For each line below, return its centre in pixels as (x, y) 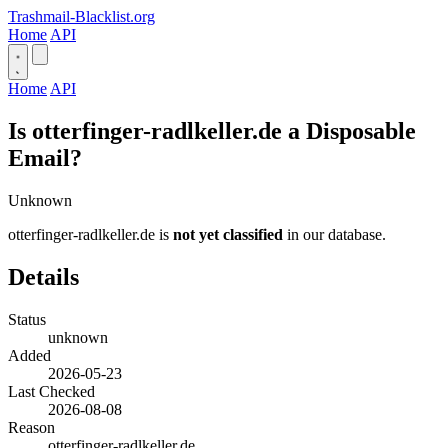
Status (27, 319)
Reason (31, 427)
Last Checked (51, 391)
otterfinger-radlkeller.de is (90, 234)
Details (43, 276)
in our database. (334, 234)
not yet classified (228, 234)
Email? (45, 157)
